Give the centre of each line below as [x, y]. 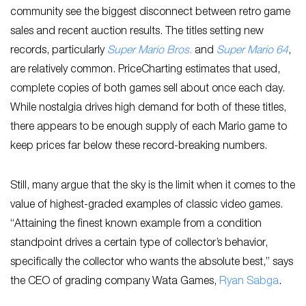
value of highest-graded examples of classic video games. [147, 206]
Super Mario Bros [148, 51]
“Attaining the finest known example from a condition [136, 225]
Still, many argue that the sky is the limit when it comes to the [153, 186]
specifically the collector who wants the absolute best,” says [152, 263]
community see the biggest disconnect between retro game [150, 13]
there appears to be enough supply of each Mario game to [149, 128]
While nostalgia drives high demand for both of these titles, [148, 109]
